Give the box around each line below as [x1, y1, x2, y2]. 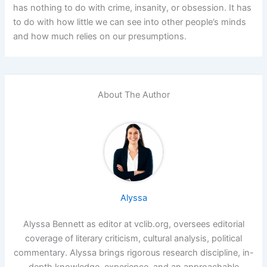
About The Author [97, 89, 170, 100]
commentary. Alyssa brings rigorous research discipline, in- [13, 247, 254, 258]
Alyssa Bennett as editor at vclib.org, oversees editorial [23, 218, 244, 229]
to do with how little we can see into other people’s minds [13, 16, 247, 27]
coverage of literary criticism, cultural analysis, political [25, 232, 242, 244]
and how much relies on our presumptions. [13, 30, 187, 42]
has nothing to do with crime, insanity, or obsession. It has [13, 2, 252, 13]
